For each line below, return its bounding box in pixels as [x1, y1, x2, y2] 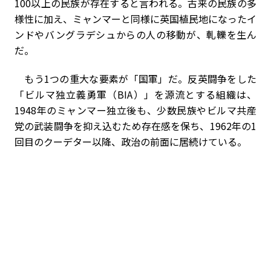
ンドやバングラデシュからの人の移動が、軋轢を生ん [15, 27, 256, 42]
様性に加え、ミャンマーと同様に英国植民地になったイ [15, 11, 256, 26]
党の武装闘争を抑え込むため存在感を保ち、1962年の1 [15, 119, 256, 133]
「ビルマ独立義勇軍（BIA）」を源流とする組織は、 [15, 87, 256, 102]
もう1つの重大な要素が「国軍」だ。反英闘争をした [15, 71, 256, 86]
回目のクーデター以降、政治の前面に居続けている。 [15, 134, 247, 149]
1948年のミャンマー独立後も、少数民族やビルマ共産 [15, 103, 256, 117]
